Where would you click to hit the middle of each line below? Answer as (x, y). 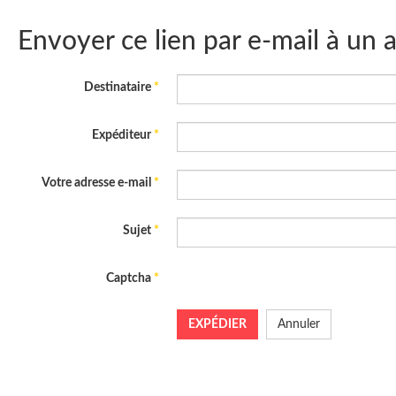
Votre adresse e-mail (96, 183)
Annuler (299, 324)
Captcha (129, 278)
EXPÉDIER (217, 324)
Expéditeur (122, 135)
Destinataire (118, 88)
